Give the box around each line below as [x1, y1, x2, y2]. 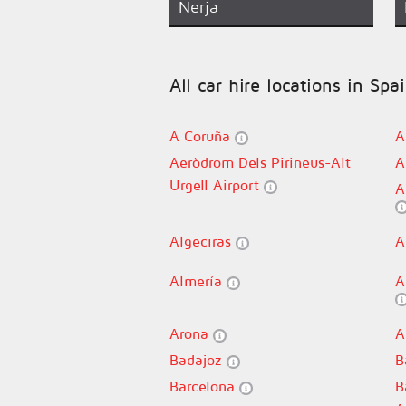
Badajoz [169, 352, 227, 368]
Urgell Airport [169, 177, 264, 193]
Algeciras [169, 233, 236, 249]
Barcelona [169, 378, 239, 394]
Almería [169, 273, 227, 289]
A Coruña [169, 128, 235, 144]
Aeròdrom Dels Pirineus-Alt [169, 154, 351, 170]
